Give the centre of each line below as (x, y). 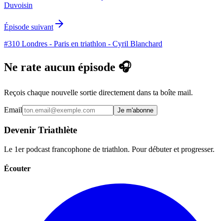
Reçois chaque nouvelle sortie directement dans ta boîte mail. (98, 93)
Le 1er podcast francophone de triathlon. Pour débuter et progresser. (109, 149)
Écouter (17, 168)
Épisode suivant (29, 27)
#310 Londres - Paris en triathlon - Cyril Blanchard (83, 44)
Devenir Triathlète (40, 130)
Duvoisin (18, 5)
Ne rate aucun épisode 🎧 (68, 67)
